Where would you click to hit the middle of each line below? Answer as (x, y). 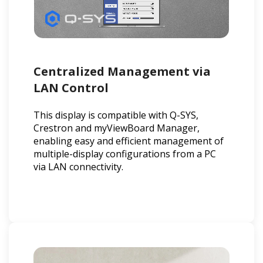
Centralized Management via (122, 71)
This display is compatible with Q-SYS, (116, 115)
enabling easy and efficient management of (129, 141)
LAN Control (71, 87)
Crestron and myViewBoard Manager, (117, 128)
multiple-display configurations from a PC (125, 154)
